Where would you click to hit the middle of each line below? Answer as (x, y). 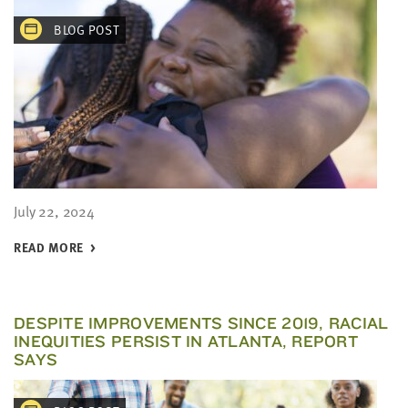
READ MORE (49, 247)
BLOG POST (85, 30)
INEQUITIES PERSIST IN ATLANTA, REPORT (186, 341)
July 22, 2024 (54, 211)
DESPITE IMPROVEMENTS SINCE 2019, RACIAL (201, 323)
